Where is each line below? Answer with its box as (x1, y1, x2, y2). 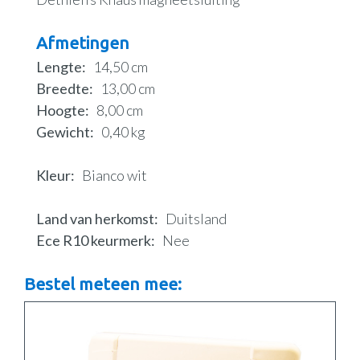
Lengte (36, 58, 82, 76)
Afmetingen (36, 33, 129, 53)
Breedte (36, 80, 89, 98)
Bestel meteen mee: (24, 274, 182, 294)
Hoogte (36, 101, 85, 120)
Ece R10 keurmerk (36, 231, 151, 250)
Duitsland (166, 210, 227, 228)
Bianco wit (82, 166, 147, 185)
